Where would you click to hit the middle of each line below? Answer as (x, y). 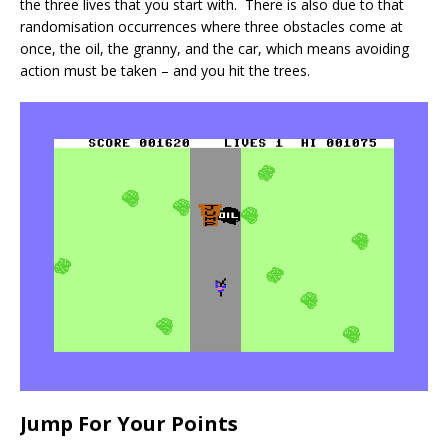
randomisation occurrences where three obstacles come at (211, 26)
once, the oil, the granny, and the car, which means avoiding (214, 48)
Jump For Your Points (129, 423)
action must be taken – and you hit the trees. (165, 70)
